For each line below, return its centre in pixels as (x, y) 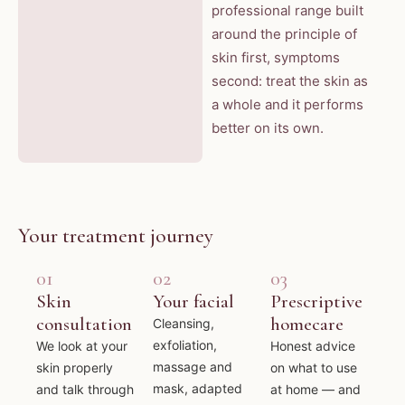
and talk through (85, 389)
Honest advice (312, 345)
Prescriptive (316, 301)
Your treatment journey (116, 235)
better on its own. (268, 128)
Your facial (194, 301)
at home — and (315, 389)
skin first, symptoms (276, 58)
